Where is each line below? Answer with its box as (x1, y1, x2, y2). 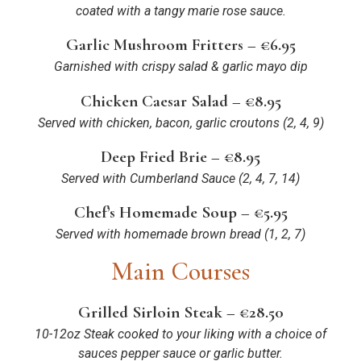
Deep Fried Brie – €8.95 (101, 147, 260, 168)
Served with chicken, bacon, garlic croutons (37, 114, 280, 131)
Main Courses (111, 255, 250, 287)
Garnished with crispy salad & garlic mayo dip (53, 59, 308, 75)
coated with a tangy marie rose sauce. (75, 2, 286, 19)
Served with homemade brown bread (56, 226, 261, 243)
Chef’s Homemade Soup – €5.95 (73, 202, 288, 223)
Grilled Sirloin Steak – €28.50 (77, 301, 284, 322)
